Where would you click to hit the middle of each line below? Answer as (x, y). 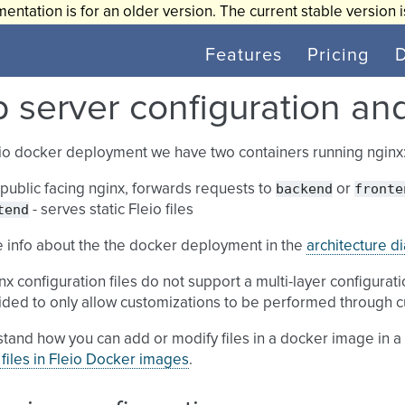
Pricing (339, 55)
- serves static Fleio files (111, 210)
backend (304, 189)
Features (244, 55)
